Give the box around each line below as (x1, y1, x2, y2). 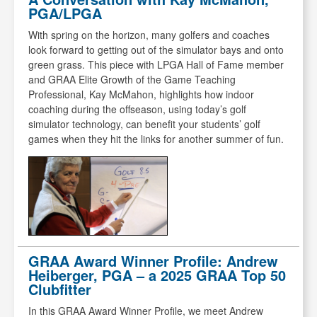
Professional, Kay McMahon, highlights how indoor (28, 87, 254, 102)
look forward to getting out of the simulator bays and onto (28, 42, 284, 57)
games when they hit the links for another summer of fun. (28, 132, 284, 146)
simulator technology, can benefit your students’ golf (28, 117, 260, 132)
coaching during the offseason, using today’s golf (28, 102, 246, 117)
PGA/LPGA (28, 3, 102, 24)
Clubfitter (28, 279, 91, 300)
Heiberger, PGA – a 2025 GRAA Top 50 (28, 265, 286, 286)
